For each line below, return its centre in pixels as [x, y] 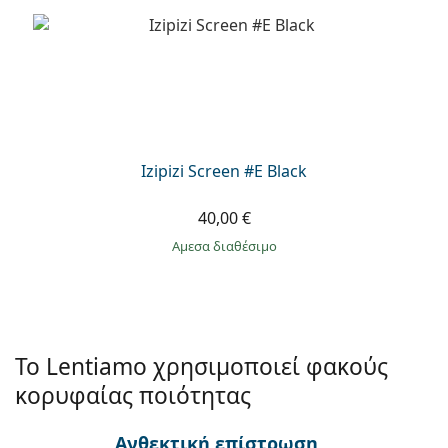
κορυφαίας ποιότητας [133, 396]
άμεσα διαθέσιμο [228, 246]
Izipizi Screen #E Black [224, 171]
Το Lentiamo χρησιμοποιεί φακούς [201, 367]
